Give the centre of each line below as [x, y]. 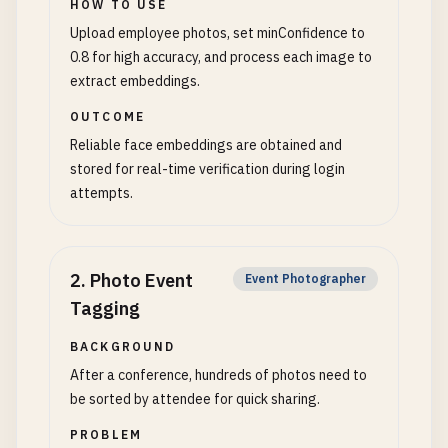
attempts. [101, 193]
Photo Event [141, 280]
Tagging [105, 308]
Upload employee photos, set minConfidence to [217, 33]
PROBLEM [106, 434]
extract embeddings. [135, 81]
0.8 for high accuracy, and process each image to [221, 57]
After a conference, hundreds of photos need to [218, 375]
